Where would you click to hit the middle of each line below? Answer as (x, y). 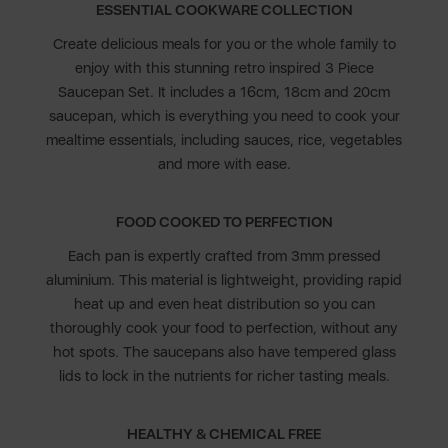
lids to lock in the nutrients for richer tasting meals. (224, 376)
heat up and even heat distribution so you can (224, 304)
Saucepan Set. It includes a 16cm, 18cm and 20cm (224, 92)
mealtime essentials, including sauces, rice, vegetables (224, 140)
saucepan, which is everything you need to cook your (224, 116)
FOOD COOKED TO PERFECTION (224, 222)
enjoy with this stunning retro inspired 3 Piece (224, 68)
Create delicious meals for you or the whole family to (224, 44)
